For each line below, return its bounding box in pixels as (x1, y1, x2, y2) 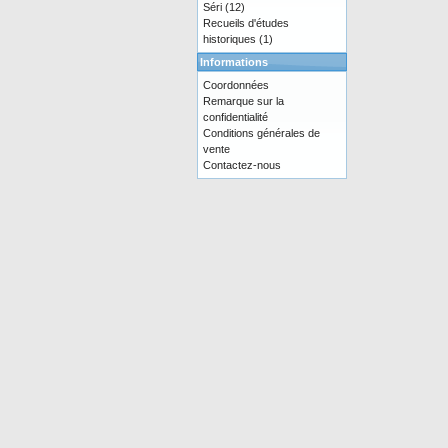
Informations (200, 56, 268, 68)
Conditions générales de (203, 127, 320, 139)
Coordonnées (203, 79, 269, 91)
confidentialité (203, 111, 268, 123)
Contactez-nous (203, 159, 281, 171)
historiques (203, 33, 256, 45)
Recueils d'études (203, 17, 289, 29)
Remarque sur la (203, 95, 284, 107)
